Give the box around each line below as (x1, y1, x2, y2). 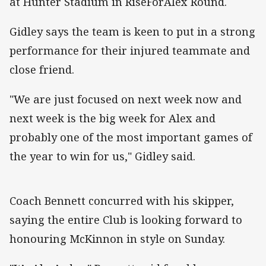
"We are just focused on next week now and (9, 91, 242, 106)
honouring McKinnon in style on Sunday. (9, 231, 243, 246)
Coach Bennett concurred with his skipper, (9, 193, 234, 208)
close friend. (9, 62, 74, 77)
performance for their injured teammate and (9, 43, 250, 58)
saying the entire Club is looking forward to (9, 212, 242, 227)
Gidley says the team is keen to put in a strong (9, 24, 255, 39)
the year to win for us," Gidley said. (9, 148, 198, 163)
